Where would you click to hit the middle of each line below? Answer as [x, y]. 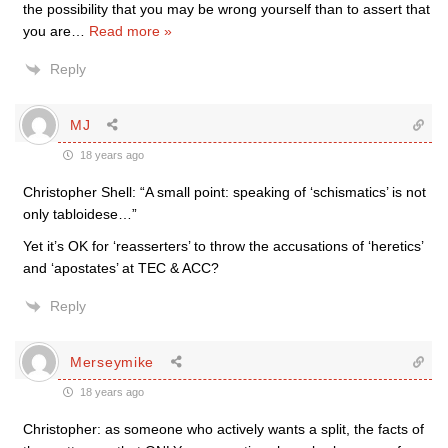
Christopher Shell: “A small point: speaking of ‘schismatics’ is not [224, 192]
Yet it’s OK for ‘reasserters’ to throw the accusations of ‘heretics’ [223, 246]
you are [47, 31]
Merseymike [112, 361]
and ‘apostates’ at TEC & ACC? [121, 268]
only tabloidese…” [80, 214]
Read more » [130, 31]
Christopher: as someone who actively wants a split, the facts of [223, 429]
